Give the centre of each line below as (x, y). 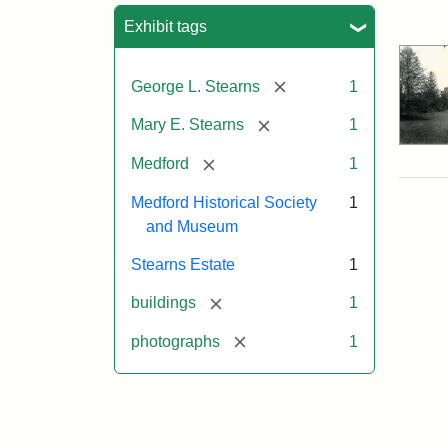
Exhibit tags (165, 26)
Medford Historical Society (224, 202)
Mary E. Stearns (187, 125)
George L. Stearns (195, 86)
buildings (163, 302)
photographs (175, 341)
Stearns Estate (183, 264)
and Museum (192, 226)
